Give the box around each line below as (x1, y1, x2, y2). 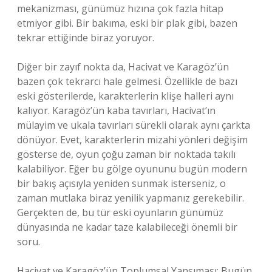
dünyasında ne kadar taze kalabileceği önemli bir (17, 220, 237, 234)
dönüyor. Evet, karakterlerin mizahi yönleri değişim (17, 133, 248, 146)
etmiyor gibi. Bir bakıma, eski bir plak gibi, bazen (17, 16, 237, 30)
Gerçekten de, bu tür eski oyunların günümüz (17, 206, 223, 219)
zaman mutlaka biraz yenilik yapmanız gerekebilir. (17, 191, 244, 205)
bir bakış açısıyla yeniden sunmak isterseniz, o (17, 177, 226, 190)
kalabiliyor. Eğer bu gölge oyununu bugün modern (17, 162, 247, 175)
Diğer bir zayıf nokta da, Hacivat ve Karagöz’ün (17, 60, 229, 73)
